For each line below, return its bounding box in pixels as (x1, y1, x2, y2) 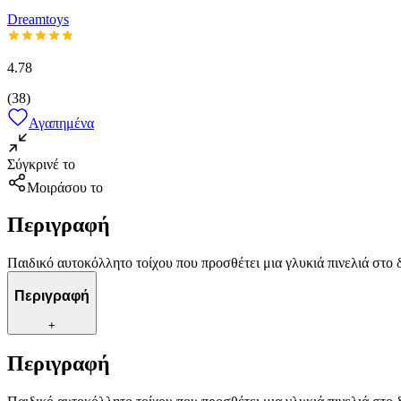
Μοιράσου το (27, 179, 103, 195)
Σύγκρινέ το (7, 156, 75, 172)
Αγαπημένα (29, 115, 94, 131)
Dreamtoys (7, 11, 69, 27)
